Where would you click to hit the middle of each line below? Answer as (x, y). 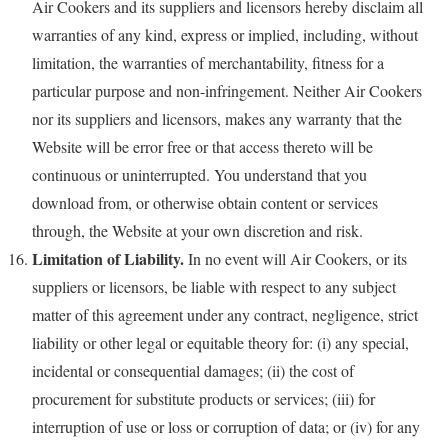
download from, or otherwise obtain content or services (205, 202)
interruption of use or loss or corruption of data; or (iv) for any (226, 426)
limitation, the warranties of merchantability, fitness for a (208, 62)
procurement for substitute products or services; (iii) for (203, 398)
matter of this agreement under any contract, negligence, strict (225, 314)
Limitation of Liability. (108, 258)
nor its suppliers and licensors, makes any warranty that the (217, 118)
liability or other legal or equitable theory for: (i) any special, (220, 342)
